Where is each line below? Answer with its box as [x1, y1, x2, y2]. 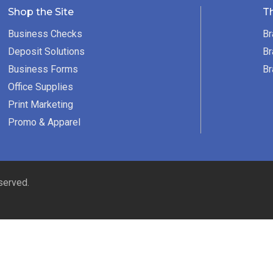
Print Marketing [8, 99, 74, 111]
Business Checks [8, 28, 83, 40]
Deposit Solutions [8, 46, 85, 58]
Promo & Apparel [8, 116, 81, 129]
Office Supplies [8, 81, 74, 93]
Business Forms [8, 63, 79, 76]
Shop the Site [8, 6, 74, 18]
